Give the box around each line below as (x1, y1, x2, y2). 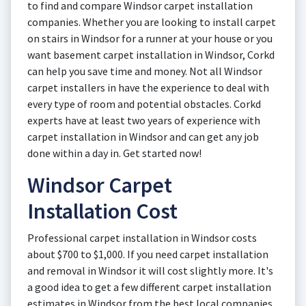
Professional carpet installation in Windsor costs (27, 231, 257, 245)
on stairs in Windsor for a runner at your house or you (27, 31, 273, 45)
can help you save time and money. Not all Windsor (27, 64, 262, 78)
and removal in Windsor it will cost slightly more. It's (27, 264, 273, 277)
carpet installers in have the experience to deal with (27, 81, 269, 94)
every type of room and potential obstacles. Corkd (27, 97, 261, 111)
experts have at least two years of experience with (27, 113, 260, 127)
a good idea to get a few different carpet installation (27, 280, 271, 294)
